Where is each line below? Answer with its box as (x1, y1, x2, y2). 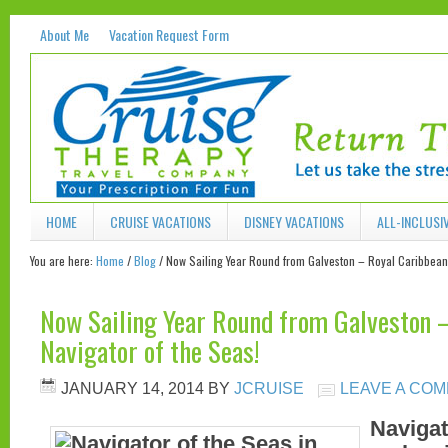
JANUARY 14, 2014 (61, 379, 204, 397)
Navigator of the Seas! (40, 330, 259, 371)
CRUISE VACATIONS (110, 211, 211, 232)
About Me (40, 24, 89, 45)
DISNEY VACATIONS (244, 211, 344, 232)
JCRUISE (234, 379, 304, 397)
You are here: (30, 252, 96, 269)
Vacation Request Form (109, 24, 229, 45)
